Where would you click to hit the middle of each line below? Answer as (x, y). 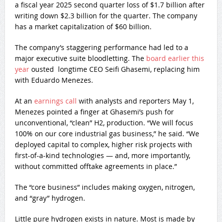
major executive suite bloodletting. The (80, 58)
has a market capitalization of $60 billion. (83, 26)
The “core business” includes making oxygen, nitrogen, (105, 187)
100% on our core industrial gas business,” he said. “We (107, 133)
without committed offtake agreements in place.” (96, 166)
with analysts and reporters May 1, (135, 101)
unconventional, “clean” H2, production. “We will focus (104, 122)
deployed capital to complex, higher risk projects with (103, 144)
